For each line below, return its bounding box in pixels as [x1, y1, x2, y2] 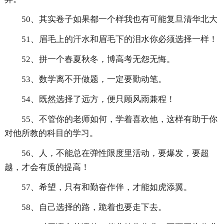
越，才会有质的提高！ [4, 162, 89, 172]
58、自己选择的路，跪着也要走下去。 [21, 202, 166, 212]
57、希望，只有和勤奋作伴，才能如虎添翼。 [21, 182, 192, 192]
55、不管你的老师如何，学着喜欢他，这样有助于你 [21, 114, 217, 124]
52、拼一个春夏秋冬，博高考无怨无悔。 [21, 54, 175, 64]
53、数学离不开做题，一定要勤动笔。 [21, 74, 166, 84]
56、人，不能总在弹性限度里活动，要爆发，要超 [21, 148, 209, 158]
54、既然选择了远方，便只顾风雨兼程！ [21, 94, 175, 104]
